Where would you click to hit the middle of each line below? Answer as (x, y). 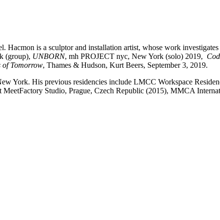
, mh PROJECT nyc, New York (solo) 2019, (136, 56)
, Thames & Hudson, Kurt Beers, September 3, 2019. (125, 65)
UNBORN (49, 56)
